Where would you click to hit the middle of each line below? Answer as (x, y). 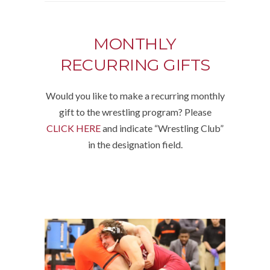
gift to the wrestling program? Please (135, 111)
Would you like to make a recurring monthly (135, 95)
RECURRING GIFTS (135, 64)
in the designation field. (135, 144)
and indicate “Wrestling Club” (162, 128)
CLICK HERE (74, 128)
